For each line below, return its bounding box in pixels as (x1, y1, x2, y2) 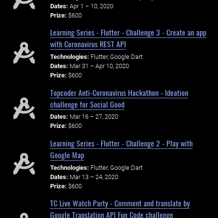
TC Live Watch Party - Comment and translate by (50, 197, 190, 209)
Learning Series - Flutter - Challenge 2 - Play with (50, 137, 193, 149)
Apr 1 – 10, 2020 (69, 2, 113, 10)
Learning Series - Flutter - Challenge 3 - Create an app (50, 26, 206, 38)
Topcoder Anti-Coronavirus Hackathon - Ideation (50, 86, 188, 98)
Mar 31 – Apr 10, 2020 (69, 62, 129, 70)
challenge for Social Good (50, 98, 125, 110)
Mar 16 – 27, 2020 (69, 113, 118, 121)
